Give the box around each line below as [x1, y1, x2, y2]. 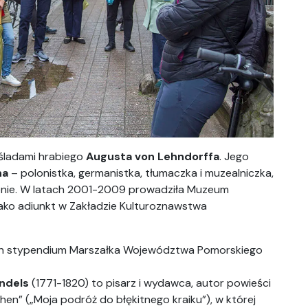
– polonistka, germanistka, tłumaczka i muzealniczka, [8, 166, 274, 180]
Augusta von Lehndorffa [86, 149, 219, 164]
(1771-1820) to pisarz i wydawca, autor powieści [29, 276, 271, 290]
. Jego [219, 149, 249, 164]
